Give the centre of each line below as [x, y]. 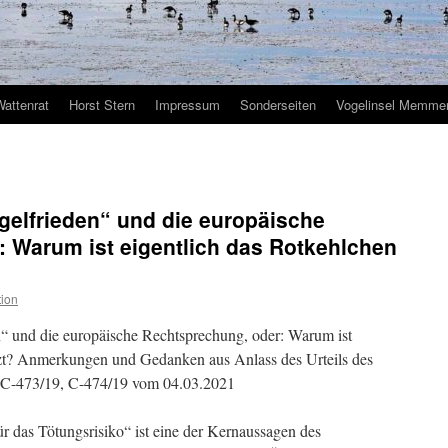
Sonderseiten [278, 104]
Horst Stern [102, 104]
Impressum [187, 104]
